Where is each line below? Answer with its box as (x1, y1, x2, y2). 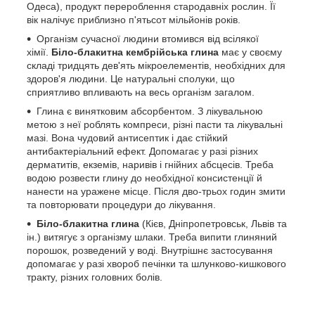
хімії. (27, 46, 51, 58)
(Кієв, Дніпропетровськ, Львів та (142, 217, 287, 229)
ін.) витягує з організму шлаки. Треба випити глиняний (27, 231, 277, 243)
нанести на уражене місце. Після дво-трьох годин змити (27, 185, 285, 197)
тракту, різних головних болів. (27, 271, 162, 283)
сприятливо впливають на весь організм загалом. (27, 86, 255, 98)
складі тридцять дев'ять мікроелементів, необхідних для (27, 59, 285, 71)
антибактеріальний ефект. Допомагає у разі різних (27, 145, 258, 157)
